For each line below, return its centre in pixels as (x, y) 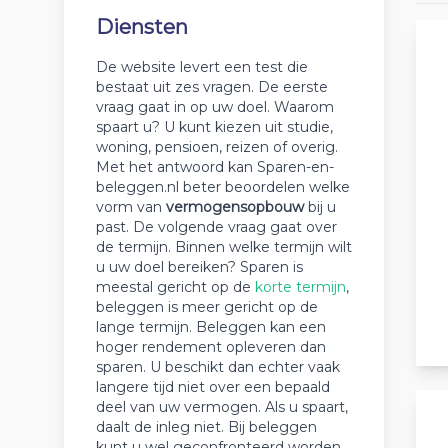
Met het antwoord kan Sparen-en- (215, 167)
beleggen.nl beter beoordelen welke (223, 187)
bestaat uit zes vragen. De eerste (212, 87)
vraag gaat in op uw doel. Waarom (215, 107)
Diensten (142, 27)
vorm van (131, 207)
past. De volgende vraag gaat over (216, 227)
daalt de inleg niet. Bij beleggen (206, 427)
